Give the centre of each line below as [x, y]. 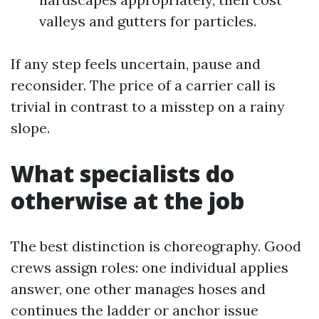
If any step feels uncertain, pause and [136, 63]
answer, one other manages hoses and [138, 288]
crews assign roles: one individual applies [150, 267]
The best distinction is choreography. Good [156, 246]
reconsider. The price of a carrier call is [143, 85]
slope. [30, 127]
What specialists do [122, 173]
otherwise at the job [127, 200]
